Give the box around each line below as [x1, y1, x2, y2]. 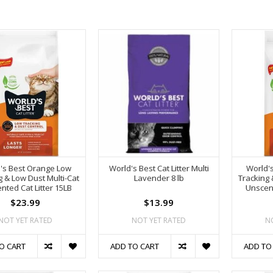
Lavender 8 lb [133, 172, 184, 183]
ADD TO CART [110, 240, 160, 252]
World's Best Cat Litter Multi [108, 162, 209, 174]
